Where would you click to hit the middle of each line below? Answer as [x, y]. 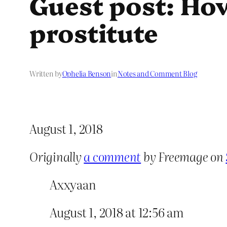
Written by [46, 74]
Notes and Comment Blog [157, 74]
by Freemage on [183, 157]
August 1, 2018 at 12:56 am [117, 212]
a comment [112, 157]
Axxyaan [73, 184]
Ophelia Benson [87, 74]
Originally [57, 157]
